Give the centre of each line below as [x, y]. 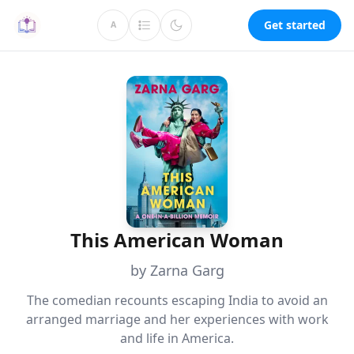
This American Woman [177, 240]
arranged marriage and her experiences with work [177, 319]
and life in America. [177, 338]
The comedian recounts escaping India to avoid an [177, 300]
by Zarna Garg [177, 270]
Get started [295, 25]
